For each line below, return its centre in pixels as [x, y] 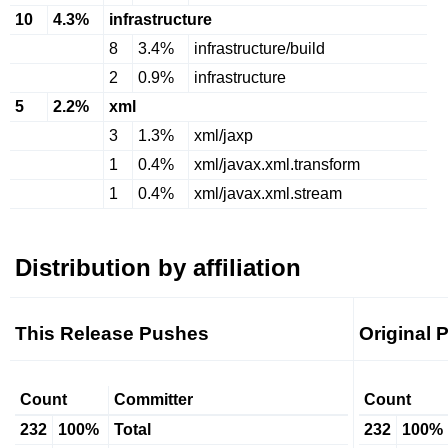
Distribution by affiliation [158, 267]
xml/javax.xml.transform [277, 164]
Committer [153, 399]
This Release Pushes [112, 333]
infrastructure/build [259, 48]
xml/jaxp [223, 135]
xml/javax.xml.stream [268, 193]
